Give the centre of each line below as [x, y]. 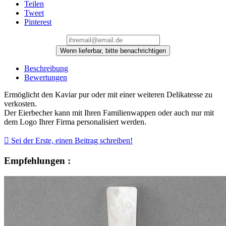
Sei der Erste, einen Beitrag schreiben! [71, 141]
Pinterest [38, 22]
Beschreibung [46, 69]
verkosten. [20, 104]
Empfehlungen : [37, 161]
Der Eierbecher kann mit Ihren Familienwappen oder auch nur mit [109, 113]
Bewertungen [46, 78]
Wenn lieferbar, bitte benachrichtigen [113, 51]
